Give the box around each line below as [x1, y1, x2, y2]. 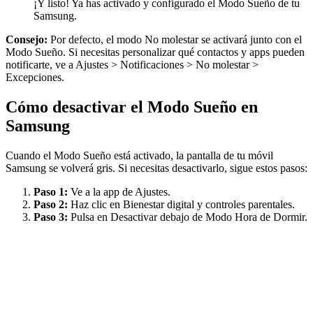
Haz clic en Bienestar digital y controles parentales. [68, 198, 295, 210]
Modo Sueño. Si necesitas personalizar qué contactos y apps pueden [6, 45, 305, 58]
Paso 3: [34, 210, 68, 223]
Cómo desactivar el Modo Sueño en [6, 97, 258, 116]
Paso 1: [34, 185, 68, 198]
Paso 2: [34, 198, 68, 210]
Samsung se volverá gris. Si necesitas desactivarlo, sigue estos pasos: [6, 161, 307, 174]
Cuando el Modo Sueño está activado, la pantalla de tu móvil [6, 149, 273, 161]
